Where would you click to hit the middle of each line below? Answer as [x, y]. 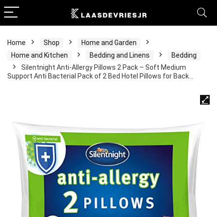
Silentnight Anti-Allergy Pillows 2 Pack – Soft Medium [104, 67]
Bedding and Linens [120, 55]
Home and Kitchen [39, 55]
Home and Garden [109, 43]
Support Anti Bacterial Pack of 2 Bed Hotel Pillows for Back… [100, 76]
